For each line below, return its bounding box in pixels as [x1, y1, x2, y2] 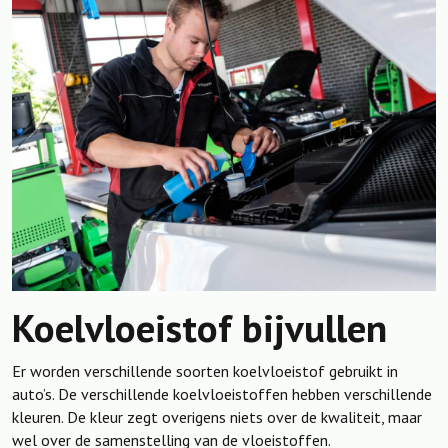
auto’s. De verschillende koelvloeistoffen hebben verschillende [12, 383, 432, 404]
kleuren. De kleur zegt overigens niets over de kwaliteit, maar [12, 406, 422, 427]
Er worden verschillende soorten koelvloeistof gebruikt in [12, 360, 398, 381]
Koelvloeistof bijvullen [12, 301, 387, 353]
